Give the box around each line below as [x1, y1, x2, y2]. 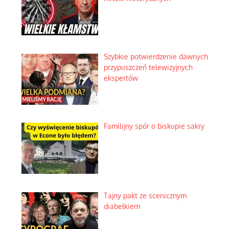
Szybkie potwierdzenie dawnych [103, 52, 208, 61]
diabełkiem [103, 201, 140, 211]
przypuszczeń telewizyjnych [103, 63, 193, 72]
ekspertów [103, 74, 138, 83]
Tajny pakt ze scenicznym [103, 191, 187, 200]
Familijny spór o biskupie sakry [103, 122, 204, 131]
